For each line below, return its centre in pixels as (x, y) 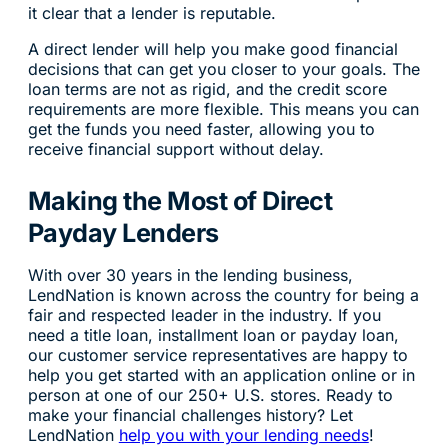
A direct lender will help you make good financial (212, 49)
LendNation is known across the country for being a (223, 294)
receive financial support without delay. (175, 149)
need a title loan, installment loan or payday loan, (213, 334)
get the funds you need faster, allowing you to (201, 129)
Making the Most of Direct (180, 200)
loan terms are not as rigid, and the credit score (207, 89)
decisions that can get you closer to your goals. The (223, 69)
